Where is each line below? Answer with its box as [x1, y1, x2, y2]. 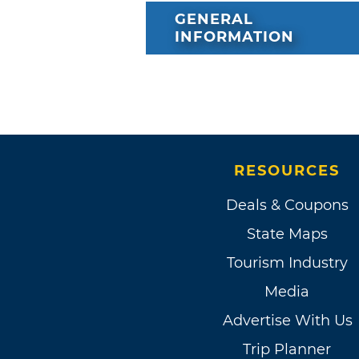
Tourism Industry [226, 254, 348, 272]
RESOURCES [234, 162, 340, 180]
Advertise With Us [223, 312, 353, 330]
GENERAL [175, 10, 253, 29]
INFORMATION [175, 28, 294, 46]
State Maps [246, 225, 328, 244]
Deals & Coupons [225, 196, 349, 215]
